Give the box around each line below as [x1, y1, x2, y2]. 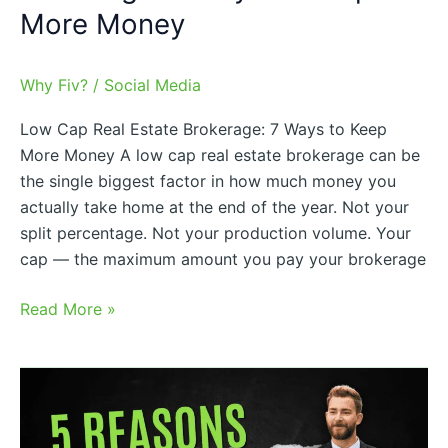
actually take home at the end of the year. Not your [20, 197, 409, 218]
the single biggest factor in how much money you [20, 171, 396, 192]
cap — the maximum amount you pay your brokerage [20, 249, 426, 270]
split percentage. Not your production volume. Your [20, 223, 411, 244]
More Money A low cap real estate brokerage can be [20, 145, 420, 166]
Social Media [104, 74, 201, 95]
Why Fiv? [20, 74, 88, 95]
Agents [19, 421, 72, 442]
